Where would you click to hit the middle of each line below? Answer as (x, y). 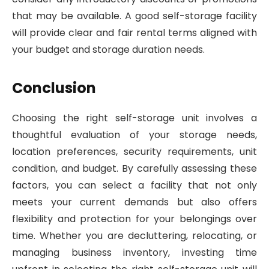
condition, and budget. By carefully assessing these (134, 168)
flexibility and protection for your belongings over (134, 219)
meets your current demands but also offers (134, 202)
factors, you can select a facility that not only (134, 185)
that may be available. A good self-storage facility (134, 16)
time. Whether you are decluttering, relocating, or (134, 235)
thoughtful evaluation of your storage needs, (134, 134)
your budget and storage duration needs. (108, 49)
